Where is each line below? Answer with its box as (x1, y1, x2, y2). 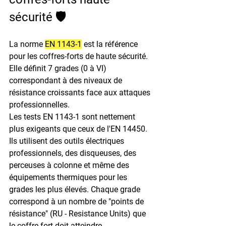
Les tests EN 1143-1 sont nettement (9, 111, 137, 122)
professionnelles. (9, 99, 70, 109)
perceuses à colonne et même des (9, 160, 131, 170)
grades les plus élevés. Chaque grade (9, 184, 142, 194)
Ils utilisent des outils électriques (9, 136, 126, 146)
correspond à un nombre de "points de (9, 196, 146, 206)
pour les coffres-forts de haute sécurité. (9, 51, 150, 61)
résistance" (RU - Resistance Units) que (9, 208, 148, 218)
